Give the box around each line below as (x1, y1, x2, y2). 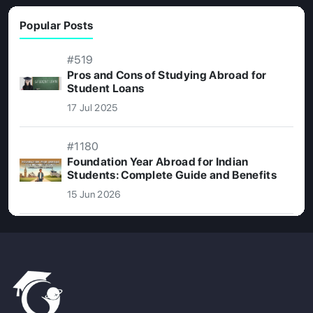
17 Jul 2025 (67, 102, 118, 114)
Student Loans (67, 82, 145, 96)
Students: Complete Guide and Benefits (67, 168, 277, 182)
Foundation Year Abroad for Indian (67, 155, 249, 169)
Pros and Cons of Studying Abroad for (67, 68, 267, 82)
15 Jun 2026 (67, 189, 121, 201)
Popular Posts (20, 19, 94, 33)
